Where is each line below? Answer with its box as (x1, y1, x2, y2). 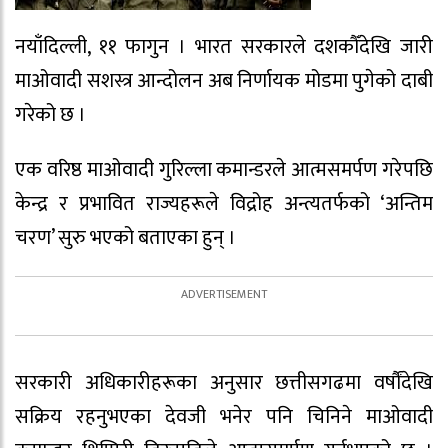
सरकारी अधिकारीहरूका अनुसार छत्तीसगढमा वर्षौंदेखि (15, 365, 433, 400)
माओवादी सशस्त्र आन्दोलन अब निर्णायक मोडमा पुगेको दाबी (15, 64, 433, 98)
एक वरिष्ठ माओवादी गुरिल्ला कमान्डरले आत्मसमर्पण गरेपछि (15, 152, 433, 187)
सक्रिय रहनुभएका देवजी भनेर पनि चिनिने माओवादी (15, 399, 433, 434)
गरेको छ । (15, 98, 86, 132)
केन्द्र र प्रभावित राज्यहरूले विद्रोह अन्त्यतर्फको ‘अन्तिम (15, 186, 433, 221)
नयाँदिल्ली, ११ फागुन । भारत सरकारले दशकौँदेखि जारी (15, 30, 433, 64)
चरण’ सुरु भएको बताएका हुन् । (15, 220, 236, 255)
